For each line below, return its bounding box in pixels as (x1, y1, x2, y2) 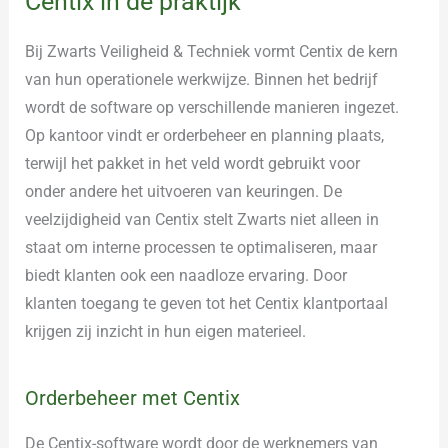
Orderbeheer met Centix (25, 385, 241, 410)
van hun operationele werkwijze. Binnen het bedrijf (25, 69, 379, 89)
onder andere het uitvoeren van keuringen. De (25, 181, 343, 201)
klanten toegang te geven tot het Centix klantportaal (25, 293, 389, 313)
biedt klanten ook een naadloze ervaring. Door (25, 265, 348, 285)
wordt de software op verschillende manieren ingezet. (25, 97, 400, 117)
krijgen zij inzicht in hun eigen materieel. (25, 321, 307, 341)
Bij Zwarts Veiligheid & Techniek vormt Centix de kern (25, 41, 399, 61)
